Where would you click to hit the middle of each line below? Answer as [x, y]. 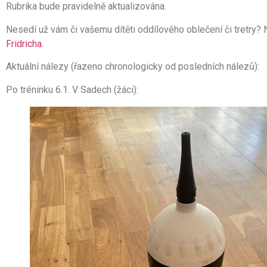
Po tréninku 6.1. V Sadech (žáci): [72, 89]
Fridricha [24, 44]
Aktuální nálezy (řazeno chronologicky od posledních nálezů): [133, 67]
